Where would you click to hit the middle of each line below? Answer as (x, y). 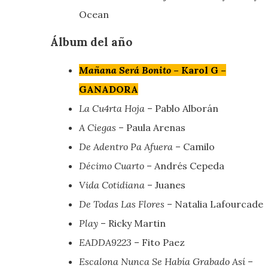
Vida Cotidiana (112, 185)
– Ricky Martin (133, 223)
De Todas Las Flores (122, 204)
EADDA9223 (106, 243)
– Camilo (194, 147)
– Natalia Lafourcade (214, 204)
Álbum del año (91, 42)
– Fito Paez (159, 243)
